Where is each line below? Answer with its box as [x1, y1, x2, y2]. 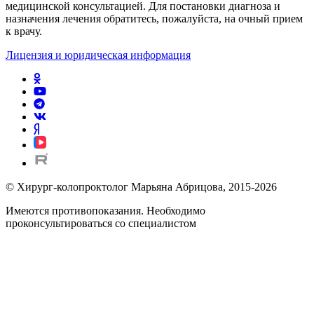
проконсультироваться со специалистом [6, 217, 196, 230]
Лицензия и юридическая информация [6, 49, 191, 62]
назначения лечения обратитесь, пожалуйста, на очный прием [6, 13, 303, 25]
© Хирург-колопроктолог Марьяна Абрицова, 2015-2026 [6, 181, 277, 193]
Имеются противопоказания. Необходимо [6, 205, 205, 217]
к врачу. [6, 25, 42, 38]
